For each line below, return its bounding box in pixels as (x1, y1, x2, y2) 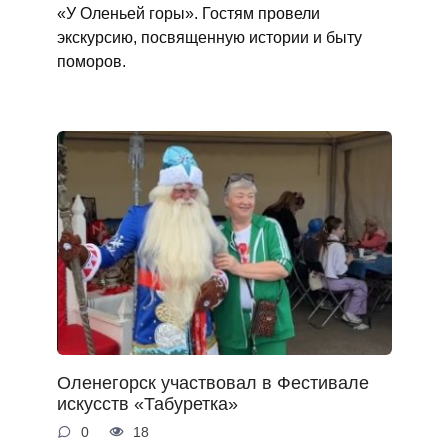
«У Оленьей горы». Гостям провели (56, 4, 320, 23)
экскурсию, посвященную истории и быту (56, 28, 362, 47)
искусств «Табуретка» (56, 393, 238, 414)
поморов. (56, 52, 126, 71)
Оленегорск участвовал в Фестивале (56, 372, 369, 393)
